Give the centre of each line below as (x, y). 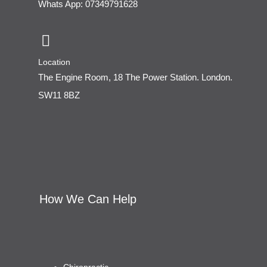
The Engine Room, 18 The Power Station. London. (135, 77)
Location (54, 62)
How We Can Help (88, 199)
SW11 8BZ (59, 95)
